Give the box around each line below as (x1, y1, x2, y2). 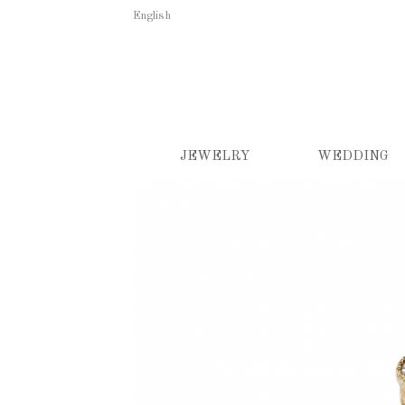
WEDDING (316, 150, 389, 165)
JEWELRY (179, 150, 250, 165)
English (133, 10, 171, 22)
